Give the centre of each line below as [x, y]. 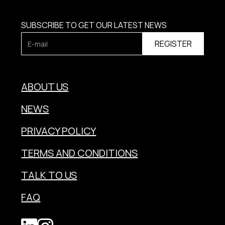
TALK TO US [49, 175]
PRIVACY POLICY [59, 131]
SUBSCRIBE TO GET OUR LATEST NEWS [94, 25]
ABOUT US [45, 87]
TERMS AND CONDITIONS [80, 153]
